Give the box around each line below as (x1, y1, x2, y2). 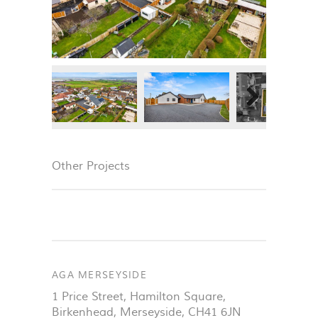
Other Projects (52, 159, 130, 173)
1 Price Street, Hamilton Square (52, 290, 223, 304)
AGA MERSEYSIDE (52, 270, 147, 281)
